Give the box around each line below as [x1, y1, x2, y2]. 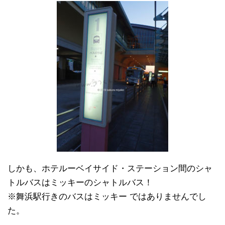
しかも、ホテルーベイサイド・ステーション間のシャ [8, 164, 212, 174]
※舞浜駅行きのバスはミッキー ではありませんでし [8, 192, 206, 202]
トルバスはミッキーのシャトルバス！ [8, 178, 153, 188]
